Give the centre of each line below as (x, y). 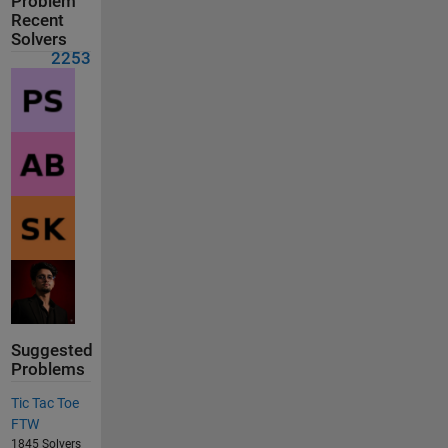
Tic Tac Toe (44, 403)
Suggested (51, 350)
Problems (47, 369)
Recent (37, 20)
